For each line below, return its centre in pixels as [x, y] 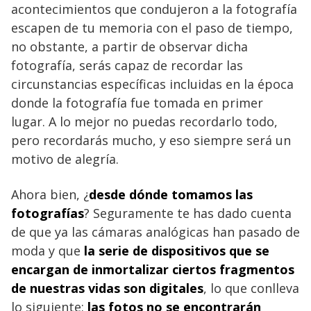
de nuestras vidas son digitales [107, 288]
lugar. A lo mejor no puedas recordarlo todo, [144, 121]
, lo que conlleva [251, 288]
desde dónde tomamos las [171, 194]
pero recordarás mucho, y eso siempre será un [151, 140]
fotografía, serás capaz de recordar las [127, 65]
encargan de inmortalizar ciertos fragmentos [153, 269]
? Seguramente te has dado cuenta [188, 213]
